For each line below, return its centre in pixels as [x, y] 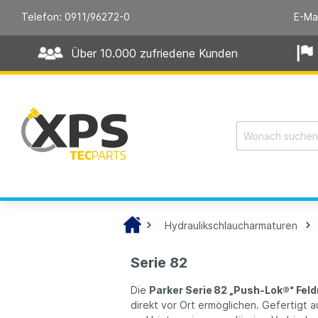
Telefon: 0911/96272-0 [76, 17]
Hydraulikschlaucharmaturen [231, 226]
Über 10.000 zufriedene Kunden [155, 53]
